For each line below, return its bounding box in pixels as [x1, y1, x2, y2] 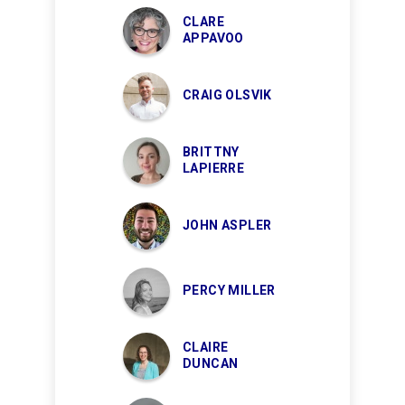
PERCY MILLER [183, 283, 276, 298]
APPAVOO [183, 31, 244, 46]
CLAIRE [183, 340, 229, 355]
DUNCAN [183, 356, 239, 372]
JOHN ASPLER [183, 218, 272, 233]
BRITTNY [183, 145, 240, 160]
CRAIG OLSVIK [183, 88, 272, 103]
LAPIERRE [183, 161, 245, 176]
